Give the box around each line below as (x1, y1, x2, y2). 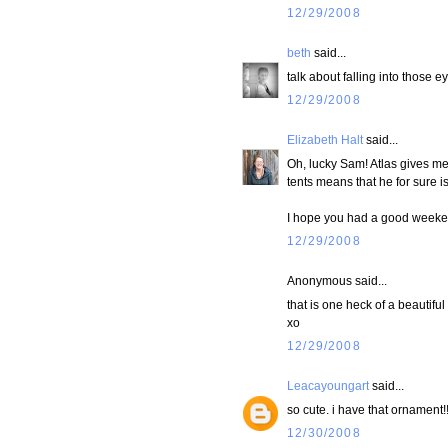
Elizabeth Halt (287, 133, 363, 147)
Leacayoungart (287, 379, 369, 393)
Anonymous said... (287, 274, 387, 288)
